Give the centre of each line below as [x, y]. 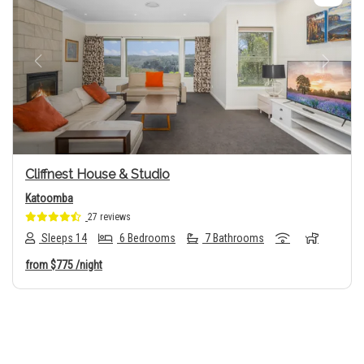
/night [89, 265]
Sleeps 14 [63, 238]
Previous [64, 70]
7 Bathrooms [233, 238]
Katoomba [49, 198]
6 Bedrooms [146, 238]
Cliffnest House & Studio [97, 174]
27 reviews [109, 217]
